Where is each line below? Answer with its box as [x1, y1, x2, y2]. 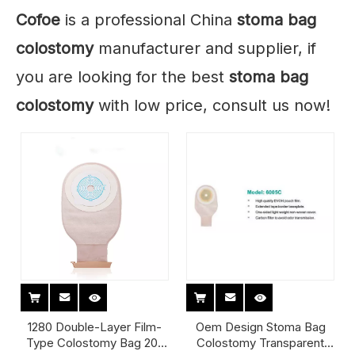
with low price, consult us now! [94, 96, 330, 115]
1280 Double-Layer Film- [28, 319, 162, 334]
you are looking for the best [16, 67, 229, 86]
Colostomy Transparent [197, 335, 324, 350]
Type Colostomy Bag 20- [26, 335, 163, 350]
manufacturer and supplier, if [94, 39, 316, 58]
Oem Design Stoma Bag [195, 319, 326, 334]
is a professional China [60, 10, 237, 29]
